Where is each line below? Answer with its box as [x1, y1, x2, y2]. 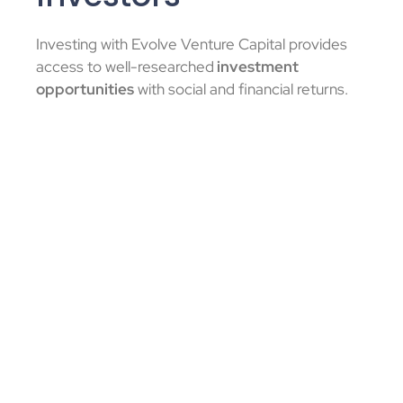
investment [214, 57, 299, 77]
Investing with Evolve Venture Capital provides [36, 34, 347, 55]
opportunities [36, 79, 134, 100]
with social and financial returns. [134, 79, 348, 100]
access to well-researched [36, 57, 214, 77]
